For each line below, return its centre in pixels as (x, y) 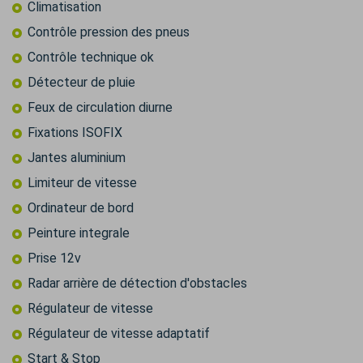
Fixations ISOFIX (75, 133)
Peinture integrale (79, 233)
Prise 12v (54, 258)
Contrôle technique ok (91, 58)
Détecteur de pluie (81, 83)
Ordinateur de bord (81, 208)
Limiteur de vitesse (82, 183)
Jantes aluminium (77, 158)
